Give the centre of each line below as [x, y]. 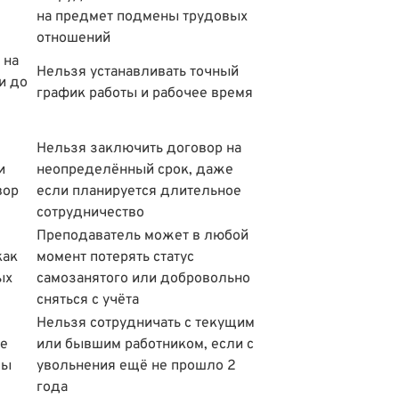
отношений [73, 38]
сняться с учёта [88, 300]
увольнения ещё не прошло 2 [136, 366]
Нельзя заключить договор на [139, 148]
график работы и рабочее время [145, 93]
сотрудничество [90, 212]
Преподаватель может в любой [142, 236]
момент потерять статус [115, 257]
